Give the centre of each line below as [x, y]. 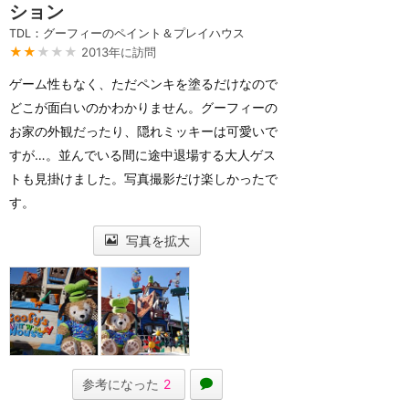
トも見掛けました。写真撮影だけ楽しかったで [143, 178]
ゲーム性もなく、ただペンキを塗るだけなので [143, 84]
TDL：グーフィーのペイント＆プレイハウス [127, 33]
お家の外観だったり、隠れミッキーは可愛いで [143, 131]
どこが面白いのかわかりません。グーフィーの [143, 107]
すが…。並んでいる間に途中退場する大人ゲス [142, 155]
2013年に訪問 [119, 52]
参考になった [120, 384]
